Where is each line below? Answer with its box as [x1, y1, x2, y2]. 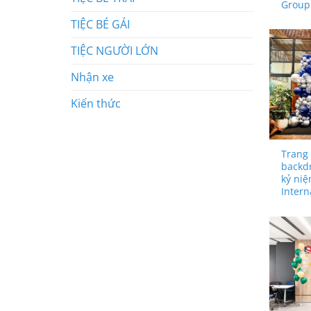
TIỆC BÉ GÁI [71, 17, 130, 33]
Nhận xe [71, 69, 114, 85]
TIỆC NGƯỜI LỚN [71, 43, 158, 59]
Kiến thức [71, 96, 121, 112]
